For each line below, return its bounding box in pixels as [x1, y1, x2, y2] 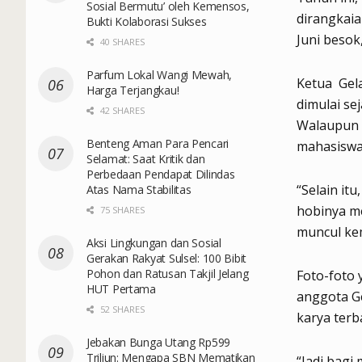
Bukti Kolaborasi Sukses [86, 13, 207, 29]
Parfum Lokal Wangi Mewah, [86, 66, 233, 82]
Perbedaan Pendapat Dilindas [86, 166, 235, 182]
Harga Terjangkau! [86, 82, 179, 98]
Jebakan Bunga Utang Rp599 [86, 334, 231, 350]
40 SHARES [98, 35, 145, 48]
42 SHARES [98, 103, 145, 116]
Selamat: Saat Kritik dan [86, 150, 205, 166]
